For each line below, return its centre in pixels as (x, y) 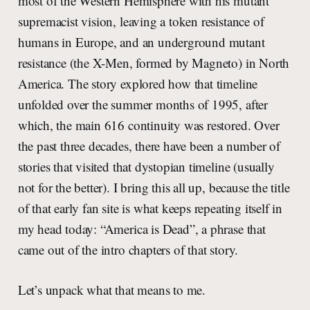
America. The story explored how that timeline (138, 84)
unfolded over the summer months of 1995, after (143, 104)
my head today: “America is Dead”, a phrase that (142, 229)
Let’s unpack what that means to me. (112, 290)
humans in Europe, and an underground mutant (141, 42)
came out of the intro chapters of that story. (128, 250)
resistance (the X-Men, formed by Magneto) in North (154, 63)
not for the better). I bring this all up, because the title (154, 188)
